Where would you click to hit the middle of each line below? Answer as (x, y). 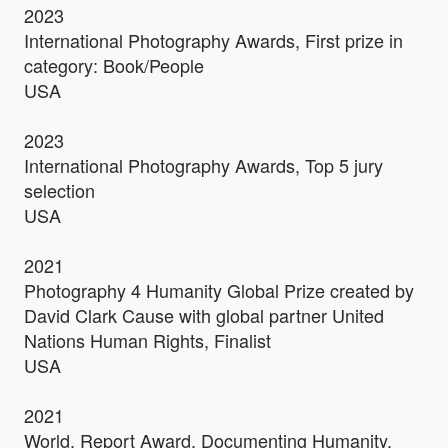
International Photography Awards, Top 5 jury (203, 165)
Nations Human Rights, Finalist (147, 340)
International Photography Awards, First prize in (213, 40)
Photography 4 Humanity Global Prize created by (219, 290)
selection (59, 190)
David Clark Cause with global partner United (204, 315)
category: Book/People (114, 65)
